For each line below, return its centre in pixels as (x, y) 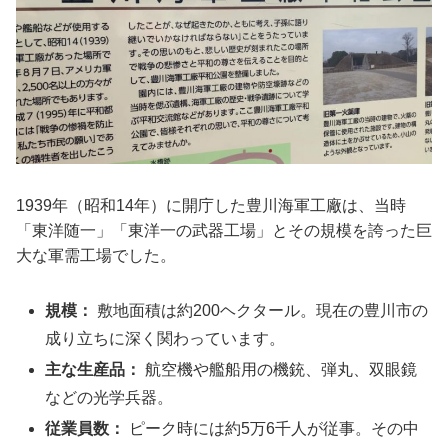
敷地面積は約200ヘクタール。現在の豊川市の (261, 310)
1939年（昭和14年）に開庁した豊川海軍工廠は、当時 (211, 205)
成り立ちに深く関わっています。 (165, 338)
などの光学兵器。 (109, 397)
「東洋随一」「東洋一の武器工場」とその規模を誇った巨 (224, 230)
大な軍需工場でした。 (96, 255)
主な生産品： (93, 369)
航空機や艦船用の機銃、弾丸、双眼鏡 (279, 369)
